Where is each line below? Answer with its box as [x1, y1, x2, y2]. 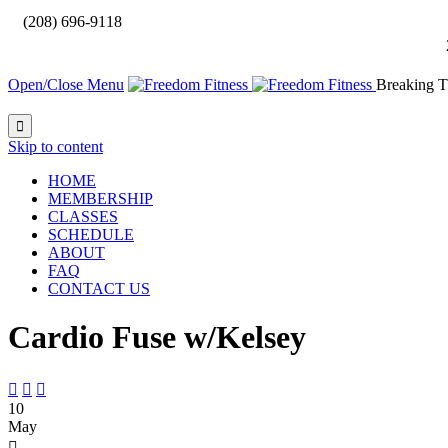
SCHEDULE [48, 226, 134, 243]
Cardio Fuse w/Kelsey [8, 319, 306, 356]
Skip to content [8, 138, 103, 155]
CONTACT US [48, 280, 150, 297]
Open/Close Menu [8, 76, 124, 93]
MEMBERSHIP [48, 190, 153, 207]
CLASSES [48, 208, 118, 225]
